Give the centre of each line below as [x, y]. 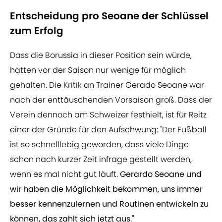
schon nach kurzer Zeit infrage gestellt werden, [101, 160]
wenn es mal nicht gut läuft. [65, 174]
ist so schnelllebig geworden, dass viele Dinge [99, 145]
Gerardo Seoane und [161, 174]
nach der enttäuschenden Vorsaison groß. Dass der [111, 100]
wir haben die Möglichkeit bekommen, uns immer [106, 189]
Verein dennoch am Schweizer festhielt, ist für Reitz [108, 115]
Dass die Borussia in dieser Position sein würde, [101, 55]
